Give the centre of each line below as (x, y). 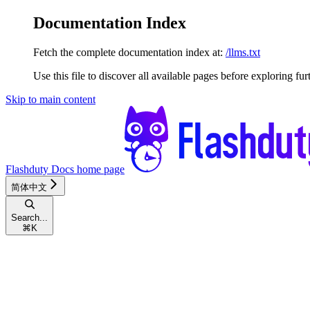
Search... (29, 217)
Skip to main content (51, 99)
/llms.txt (243, 52)
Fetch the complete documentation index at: (128, 52)
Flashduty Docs (40, 169)
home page (99, 169)
